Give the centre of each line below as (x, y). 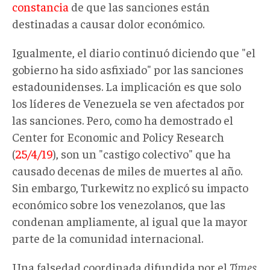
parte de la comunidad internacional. (108, 237)
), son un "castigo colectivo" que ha (142, 153)
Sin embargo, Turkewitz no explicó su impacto (130, 187)
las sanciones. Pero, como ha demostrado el (123, 119)
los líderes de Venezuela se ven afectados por (128, 102)
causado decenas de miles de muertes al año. (127, 170)
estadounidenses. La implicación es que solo (127, 86)
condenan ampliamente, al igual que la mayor (130, 221)
